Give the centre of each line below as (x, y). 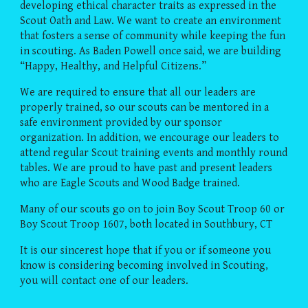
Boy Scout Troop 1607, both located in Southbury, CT (146, 224)
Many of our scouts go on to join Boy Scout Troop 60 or (153, 209)
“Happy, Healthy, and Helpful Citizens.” (113, 66)
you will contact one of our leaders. (104, 281)
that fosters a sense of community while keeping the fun (153, 36)
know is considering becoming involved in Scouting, (144, 266)
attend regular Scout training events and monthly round (154, 153)
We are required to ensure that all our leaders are (138, 92)
